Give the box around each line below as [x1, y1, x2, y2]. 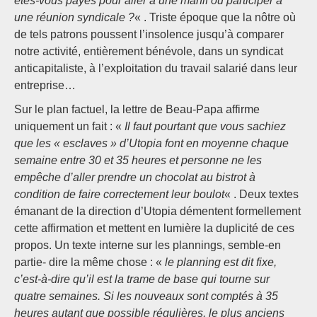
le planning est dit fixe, [165, 256, 277, 268]
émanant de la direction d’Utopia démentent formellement [14, 205, 301, 217]
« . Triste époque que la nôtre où [134, 11, 296, 23]
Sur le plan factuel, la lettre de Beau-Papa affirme [14, 103, 260, 115]
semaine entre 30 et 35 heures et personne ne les [14, 154, 262, 166]
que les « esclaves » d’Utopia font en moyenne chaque [14, 137, 289, 149]
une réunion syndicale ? [14, 11, 134, 23]
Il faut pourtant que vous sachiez [125, 120, 286, 132]
